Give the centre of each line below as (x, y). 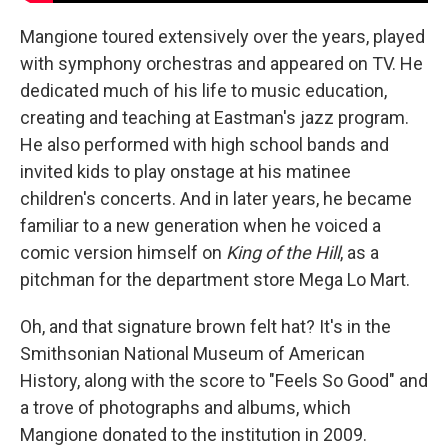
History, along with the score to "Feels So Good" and (224, 380)
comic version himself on (123, 252)
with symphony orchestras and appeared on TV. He (221, 63)
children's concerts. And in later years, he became (216, 198)
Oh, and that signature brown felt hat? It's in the (205, 326)
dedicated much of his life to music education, (203, 90)
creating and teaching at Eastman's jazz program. (214, 117)
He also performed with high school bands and (204, 144)
